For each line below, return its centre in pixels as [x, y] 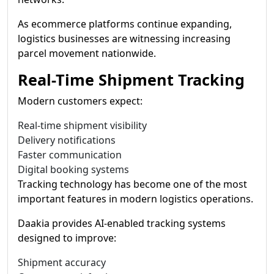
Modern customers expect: [80, 101]
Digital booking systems [73, 169]
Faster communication [70, 155]
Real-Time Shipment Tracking [131, 80]
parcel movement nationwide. [87, 53]
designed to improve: [67, 238]
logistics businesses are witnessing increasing [124, 39]
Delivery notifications [67, 140]
